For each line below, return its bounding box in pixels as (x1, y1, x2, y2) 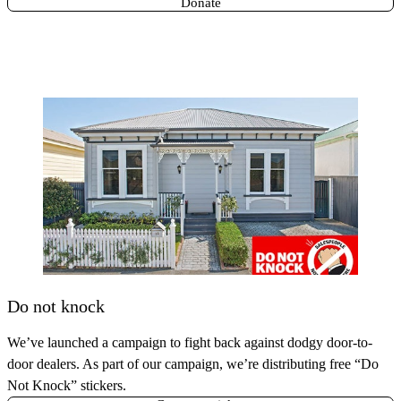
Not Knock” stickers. (7, 378, 126, 394)
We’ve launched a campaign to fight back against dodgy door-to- (7, 335, 372, 351)
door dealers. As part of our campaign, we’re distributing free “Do (7, 356, 379, 372)
